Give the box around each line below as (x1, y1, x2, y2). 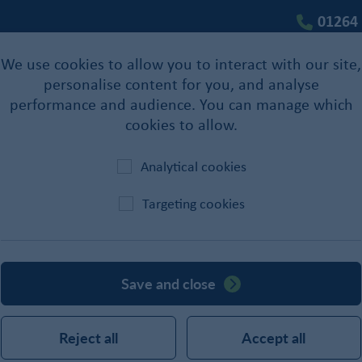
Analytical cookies (141, 157, 246, 176)
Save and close (121, 273, 216, 293)
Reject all (58, 327, 118, 347)
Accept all (242, 327, 306, 347)
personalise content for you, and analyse (43, 73, 319, 95)
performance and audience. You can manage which (9, 93, 353, 115)
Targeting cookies (142, 194, 245, 213)
